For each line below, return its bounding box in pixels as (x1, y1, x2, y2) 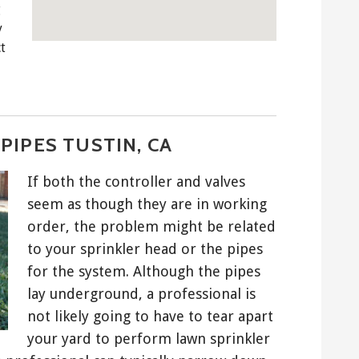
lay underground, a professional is (27, 284, 256, 302)
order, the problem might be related (27, 217, 276, 235)
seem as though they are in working (27, 195, 267, 212)
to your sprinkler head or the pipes (27, 240, 263, 257)
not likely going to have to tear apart (27, 307, 273, 325)
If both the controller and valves (27, 172, 245, 190)
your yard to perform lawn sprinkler (27, 329, 270, 347)
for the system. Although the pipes (27, 262, 260, 280)
